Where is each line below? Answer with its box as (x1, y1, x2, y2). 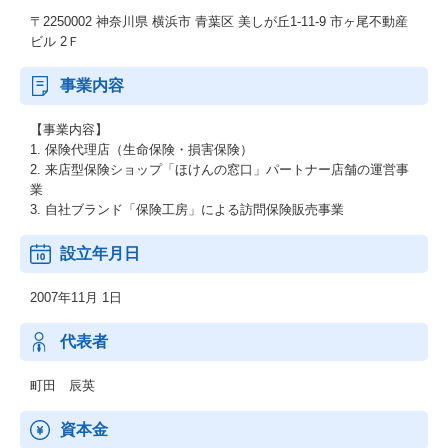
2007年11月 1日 (30, 290, 122, 305)
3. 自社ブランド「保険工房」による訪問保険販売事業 (30, 202, 344, 217)
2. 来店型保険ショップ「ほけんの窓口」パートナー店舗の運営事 (30, 162, 409, 177)
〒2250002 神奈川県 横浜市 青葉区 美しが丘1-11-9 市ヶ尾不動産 (30, 14, 408, 29)
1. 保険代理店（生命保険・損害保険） (30, 142, 253, 157)
